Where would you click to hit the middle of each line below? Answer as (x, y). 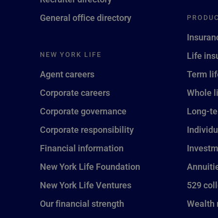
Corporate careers (75, 92)
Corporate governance (83, 111)
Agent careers (67, 74)
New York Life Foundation (90, 166)
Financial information (82, 148)
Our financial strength (82, 203)
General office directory (86, 18)
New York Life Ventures (86, 185)
